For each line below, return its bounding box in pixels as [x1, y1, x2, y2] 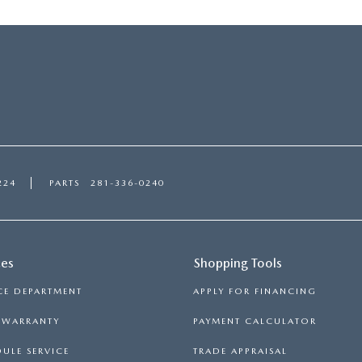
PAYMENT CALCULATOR [193, 315, 317, 326]
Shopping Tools [194, 255, 282, 271]
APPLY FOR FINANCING [193, 285, 317, 297]
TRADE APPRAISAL [193, 345, 288, 356]
